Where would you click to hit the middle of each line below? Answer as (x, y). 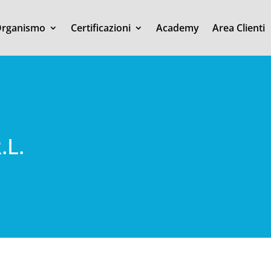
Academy (177, 28)
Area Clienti (238, 28)
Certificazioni (100, 28)
